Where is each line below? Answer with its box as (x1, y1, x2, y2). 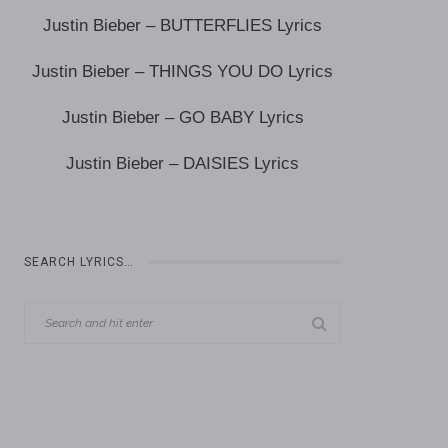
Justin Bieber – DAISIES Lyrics (66, 154, 300, 173)
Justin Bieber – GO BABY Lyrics (61, 108, 304, 127)
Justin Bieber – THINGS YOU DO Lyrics (32, 62, 334, 81)
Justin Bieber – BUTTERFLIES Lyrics (43, 16, 323, 35)
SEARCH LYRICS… (24, 255, 135, 269)
